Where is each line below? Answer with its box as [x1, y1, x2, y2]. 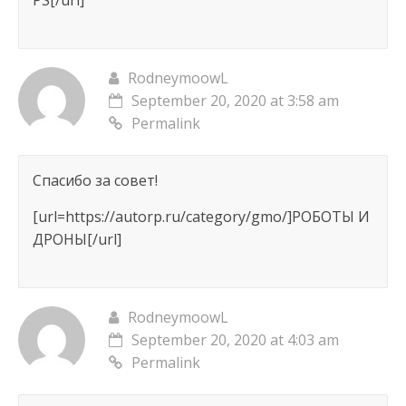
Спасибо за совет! [32, 170, 158, 191]
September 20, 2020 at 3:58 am [130, 91, 339, 111]
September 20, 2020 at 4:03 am [130, 330, 339, 351]
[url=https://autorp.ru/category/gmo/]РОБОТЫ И [32, 207, 370, 227]
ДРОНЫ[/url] [32, 229, 121, 250]
